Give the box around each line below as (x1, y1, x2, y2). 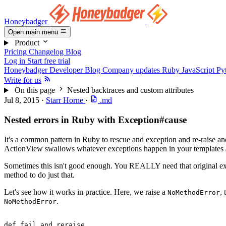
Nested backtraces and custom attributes (67, 86, 194, 95)
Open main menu (8, 28, 58, 36)
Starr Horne (46, 96, 85, 105)
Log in (4, 56, 27, 66)
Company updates (102, 66, 162, 75)
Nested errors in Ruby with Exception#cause (4, 115, 187, 126)
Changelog (29, 47, 66, 56)
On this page (14, 86, 57, 95)
